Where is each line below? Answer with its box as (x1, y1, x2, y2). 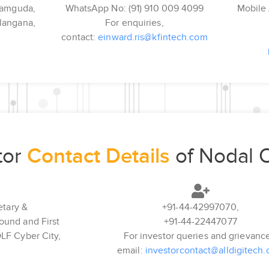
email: (117, 244, 145, 256)
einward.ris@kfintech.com (98, 31, 208, 43)
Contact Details (26, 143, 170, 169)
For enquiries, (105, 16, 164, 29)
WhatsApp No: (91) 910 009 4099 (65, 2, 204, 14)
